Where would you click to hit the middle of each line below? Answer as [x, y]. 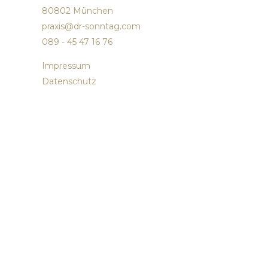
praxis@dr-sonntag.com [91, 26]
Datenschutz [69, 81]
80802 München [77, 10]
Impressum [66, 66]
